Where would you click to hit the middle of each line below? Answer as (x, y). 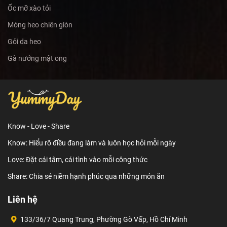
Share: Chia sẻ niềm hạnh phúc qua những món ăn (86, 177)
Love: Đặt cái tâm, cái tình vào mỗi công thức (78, 160)
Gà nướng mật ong (37, 59)
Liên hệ (23, 200)
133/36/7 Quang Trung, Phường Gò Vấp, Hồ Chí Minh (104, 220)
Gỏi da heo (24, 42)
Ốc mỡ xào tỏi (29, 8)
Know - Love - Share (39, 126)
